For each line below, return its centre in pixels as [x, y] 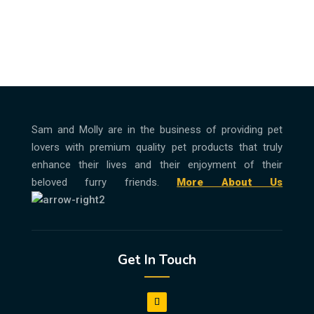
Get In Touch [157, 260]
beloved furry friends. [104, 182]
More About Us [230, 182]
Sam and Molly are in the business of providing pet [157, 130]
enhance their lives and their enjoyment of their [157, 165]
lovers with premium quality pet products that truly [157, 147]
